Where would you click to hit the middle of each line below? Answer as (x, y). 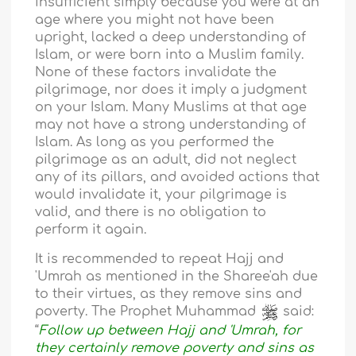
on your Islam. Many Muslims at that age (171, 108)
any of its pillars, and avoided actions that (178, 178)
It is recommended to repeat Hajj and (160, 259)
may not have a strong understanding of (171, 125)
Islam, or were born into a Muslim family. (170, 55)
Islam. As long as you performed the (155, 143)
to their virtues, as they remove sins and (169, 294)
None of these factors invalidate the (156, 73)
